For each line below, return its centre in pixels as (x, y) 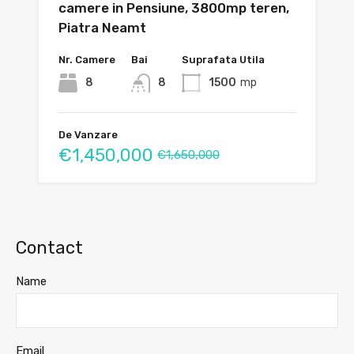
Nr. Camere (87, 60)
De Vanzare (88, 135)
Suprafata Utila (223, 60)
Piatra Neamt (102, 28)
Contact (49, 248)
